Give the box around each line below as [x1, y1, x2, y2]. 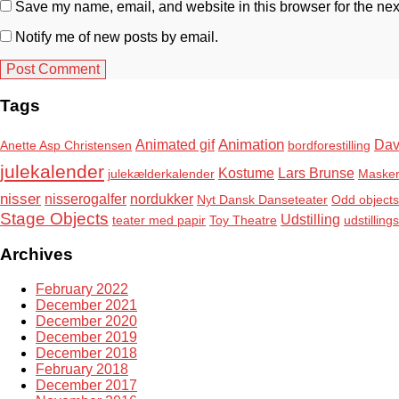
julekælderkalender [108, 167, 215, 181]
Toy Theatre [209, 213, 277, 227]
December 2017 [36, 378, 137, 394]
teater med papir [112, 213, 206, 227]
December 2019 [36, 330, 137, 346]
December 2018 [36, 346, 137, 362]
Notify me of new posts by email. [15, 29, 218, 45]
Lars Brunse [278, 165, 354, 181]
